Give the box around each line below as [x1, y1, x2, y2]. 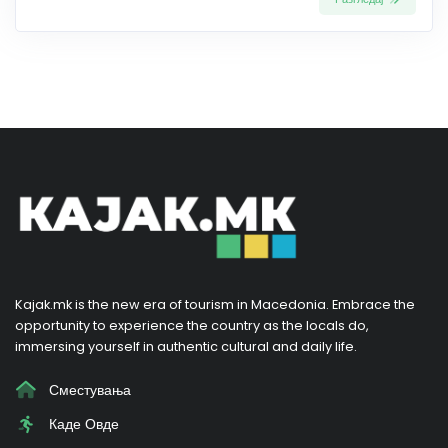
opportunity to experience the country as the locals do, [15, 316, 369, 334]
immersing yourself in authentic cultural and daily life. [15, 337, 357, 355]
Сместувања [44, 379, 131, 400]
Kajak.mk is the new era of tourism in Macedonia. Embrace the [15, 295, 415, 313]
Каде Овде [44, 414, 119, 435]
